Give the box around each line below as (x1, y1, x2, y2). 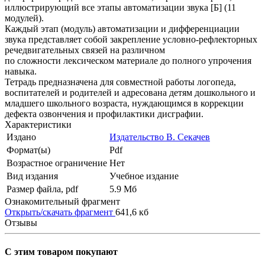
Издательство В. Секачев (109, 131, 210, 142)
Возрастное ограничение (7, 157, 107, 168)
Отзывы (5, 217, 37, 228)
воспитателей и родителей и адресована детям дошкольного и (5, 87, 256, 98)
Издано (7, 131, 36, 142)
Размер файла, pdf (7, 183, 78, 194)
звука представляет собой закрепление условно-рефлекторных (5, 34, 257, 44)
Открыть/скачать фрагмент (5, 206, 115, 217)
